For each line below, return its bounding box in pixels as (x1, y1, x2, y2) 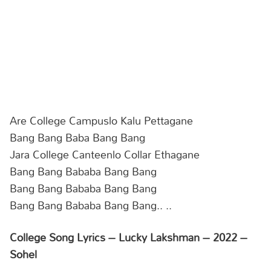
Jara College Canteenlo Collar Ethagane (10, 143, 200, 165)
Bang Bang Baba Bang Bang (10, 126, 145, 148)
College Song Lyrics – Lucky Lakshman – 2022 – (10, 226, 247, 248)
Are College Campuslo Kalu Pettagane (10, 109, 193, 131)
